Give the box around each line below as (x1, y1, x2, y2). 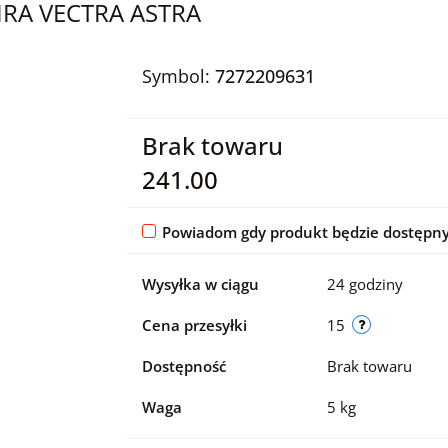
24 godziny (326, 273, 403, 294)
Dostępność (141, 355, 226, 376)
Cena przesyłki (141, 314, 247, 335)
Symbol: (141, 63, 215, 88)
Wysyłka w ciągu (141, 273, 259, 294)
